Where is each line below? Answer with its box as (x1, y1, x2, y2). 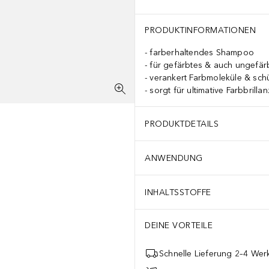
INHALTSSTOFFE (145, 187, 211, 198)
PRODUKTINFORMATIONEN (145, 25, 256, 35)
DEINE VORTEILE (145, 220, 213, 231)
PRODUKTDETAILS (145, 118, 219, 129)
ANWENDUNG (145, 153, 203, 163)
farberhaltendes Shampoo (150, 47, 255, 58)
